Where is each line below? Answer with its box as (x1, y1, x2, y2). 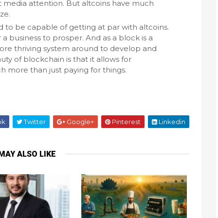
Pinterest (110, 118, 141, 126)
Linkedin (157, 118, 185, 126)
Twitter (22, 118, 46, 126)
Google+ (65, 118, 94, 126)
